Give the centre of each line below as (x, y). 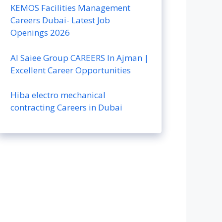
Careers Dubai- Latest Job (60, 20)
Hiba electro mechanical (58, 95)
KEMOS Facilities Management (70, 8)
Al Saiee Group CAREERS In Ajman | (80, 57)
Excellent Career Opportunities (71, 70)
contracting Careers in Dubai (66, 107)
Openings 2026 (40, 32)
